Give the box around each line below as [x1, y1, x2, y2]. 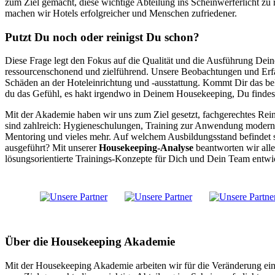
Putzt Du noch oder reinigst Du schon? [5, 30, 199, 44]
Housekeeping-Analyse [99, 142, 193, 153]
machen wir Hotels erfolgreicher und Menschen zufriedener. [5, 7, 237, 18]
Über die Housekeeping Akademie [5, 234, 175, 248]
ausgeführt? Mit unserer [5, 142, 99, 153]
